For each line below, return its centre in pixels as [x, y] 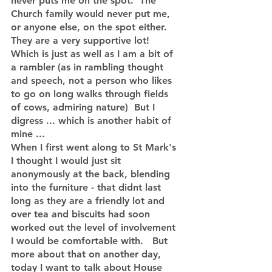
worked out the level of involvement [95, 227]
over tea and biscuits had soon [82, 214]
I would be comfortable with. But [91, 241]
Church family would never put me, [92, 14]
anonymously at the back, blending [92, 174]
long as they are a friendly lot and [89, 201]
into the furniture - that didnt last [87, 187]
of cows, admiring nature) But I [84, 107]
